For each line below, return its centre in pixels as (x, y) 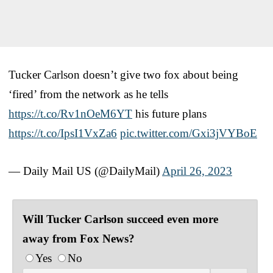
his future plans (169, 113)
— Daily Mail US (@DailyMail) (85, 171)
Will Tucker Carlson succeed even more (120, 219)
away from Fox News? (79, 238)
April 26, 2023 (197, 171)
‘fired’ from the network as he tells (88, 94)
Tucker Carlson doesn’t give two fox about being (123, 74)
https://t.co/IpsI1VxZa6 (63, 133)
